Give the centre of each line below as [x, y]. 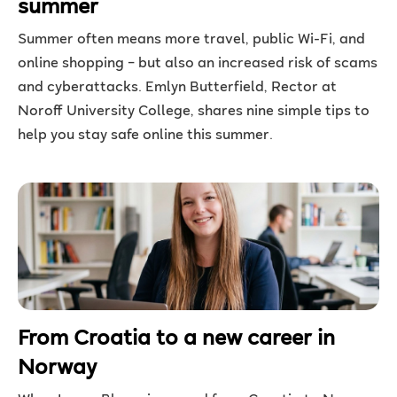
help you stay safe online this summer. [145, 136]
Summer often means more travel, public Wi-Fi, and [191, 40]
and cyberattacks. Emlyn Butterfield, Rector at [177, 88]
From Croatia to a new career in [176, 339]
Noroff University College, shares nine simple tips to [194, 112]
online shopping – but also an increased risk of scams [198, 64]
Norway [57, 368]
